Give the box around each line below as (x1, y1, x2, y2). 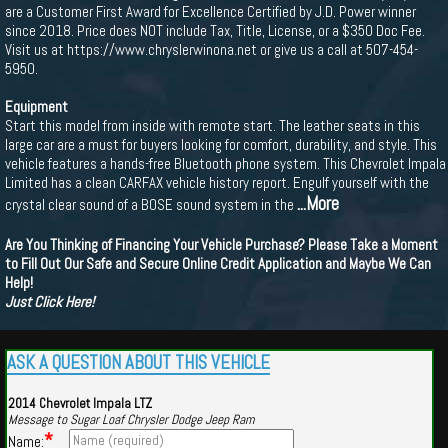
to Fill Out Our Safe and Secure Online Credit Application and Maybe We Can (5, 254, 431, 273)
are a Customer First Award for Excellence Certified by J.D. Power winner (5, 2, 416, 21)
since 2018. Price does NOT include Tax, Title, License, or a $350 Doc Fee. (5, 21, 425, 40)
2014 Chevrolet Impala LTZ (8, 395, 152, 412)
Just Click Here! (5, 292, 94, 311)
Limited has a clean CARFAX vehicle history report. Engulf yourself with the (5, 173, 429, 192)
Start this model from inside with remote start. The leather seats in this (5, 116, 420, 135)
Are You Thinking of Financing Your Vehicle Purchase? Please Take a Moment (5, 235, 438, 254)
